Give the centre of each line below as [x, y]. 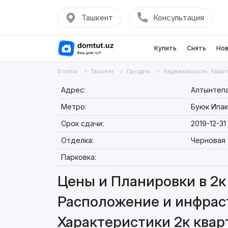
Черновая [208, 140]
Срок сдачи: [82, 123]
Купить [165, 48]
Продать [138, 71]
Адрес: [73, 90]
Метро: [74, 107]
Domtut [67, 71]
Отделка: [77, 140]
